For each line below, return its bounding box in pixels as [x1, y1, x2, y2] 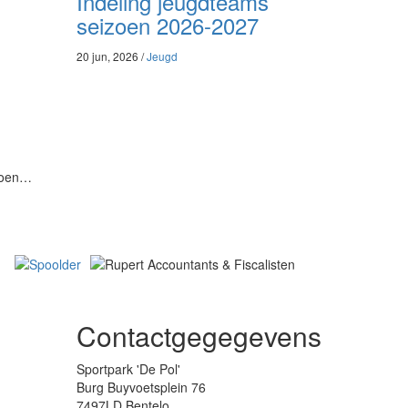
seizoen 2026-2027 [76, 9, 259, 42]
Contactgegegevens [76, 315, 321, 355]
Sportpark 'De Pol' [76, 359, 180, 378]
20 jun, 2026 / [76, 48, 147, 65]
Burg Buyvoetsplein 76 [76, 377, 206, 396]
